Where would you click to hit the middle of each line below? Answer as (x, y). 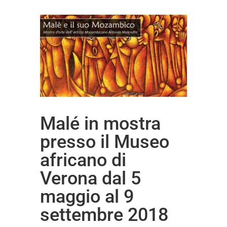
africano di (83, 160)
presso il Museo (105, 142)
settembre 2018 (104, 215)
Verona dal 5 (90, 178)
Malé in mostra (100, 123)
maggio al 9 (87, 196)
